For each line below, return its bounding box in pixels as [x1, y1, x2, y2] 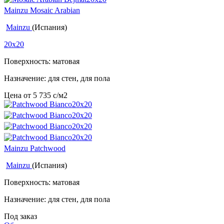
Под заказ [4, 212, 37, 221]
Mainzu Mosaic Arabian [4, 6, 80, 15]
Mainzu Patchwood [4, 144, 65, 153]
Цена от [4, 91, 33, 100]
